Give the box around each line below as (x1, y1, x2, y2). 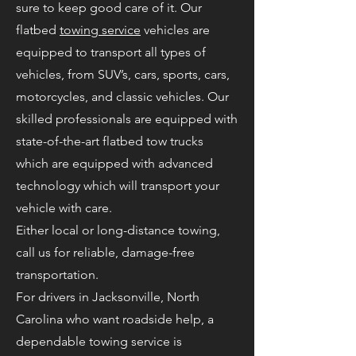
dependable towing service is (16, 334, 182, 349)
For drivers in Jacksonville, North (16, 289, 199, 304)
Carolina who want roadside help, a (16, 311, 214, 327)
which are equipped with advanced (16, 156, 213, 171)
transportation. (16, 267, 99, 282)
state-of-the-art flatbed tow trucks (16, 133, 203, 149)
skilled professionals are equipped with (16, 111, 238, 126)
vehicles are (141, 22, 210, 37)
